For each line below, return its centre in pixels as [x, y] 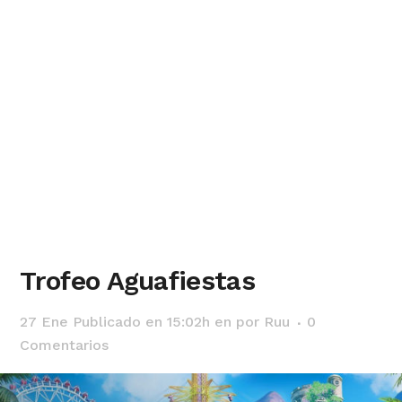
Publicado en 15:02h [142, 322]
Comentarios [65, 345]
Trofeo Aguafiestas [137, 280]
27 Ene [47, 322]
